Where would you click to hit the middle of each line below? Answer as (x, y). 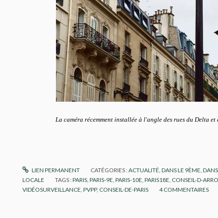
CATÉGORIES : (110, 170)
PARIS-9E (101, 180)
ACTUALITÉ (144, 170)
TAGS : (64, 180)
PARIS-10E (129, 180)
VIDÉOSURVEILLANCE (52, 190)
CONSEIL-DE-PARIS (124, 190)
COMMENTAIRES (186, 190)
